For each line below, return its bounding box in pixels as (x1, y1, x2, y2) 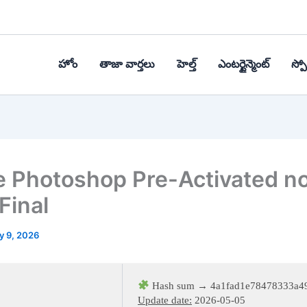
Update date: (138, 294, 192, 306)
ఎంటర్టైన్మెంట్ (218, 56, 269, 73)
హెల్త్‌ (177, 56, 196, 73)
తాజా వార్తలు (99, 56, 155, 73)
